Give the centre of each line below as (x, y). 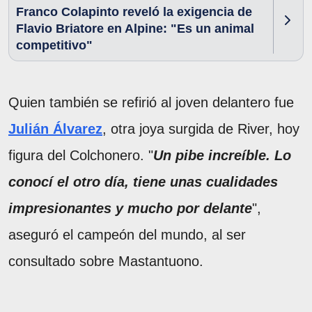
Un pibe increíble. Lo (222, 155)
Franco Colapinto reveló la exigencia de (134, 11)
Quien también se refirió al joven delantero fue (151, 102)
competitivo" (54, 45)
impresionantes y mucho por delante (130, 208)
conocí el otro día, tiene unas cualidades (143, 181)
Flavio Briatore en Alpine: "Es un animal (135, 28)
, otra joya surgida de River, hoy (201, 128)
